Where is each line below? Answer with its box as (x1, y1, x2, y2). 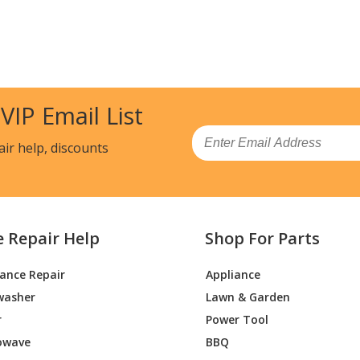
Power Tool (206, 311, 269, 327)
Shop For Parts (205, 227, 321, 250)
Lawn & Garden (206, 288, 291, 305)
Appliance (206, 266, 261, 282)
